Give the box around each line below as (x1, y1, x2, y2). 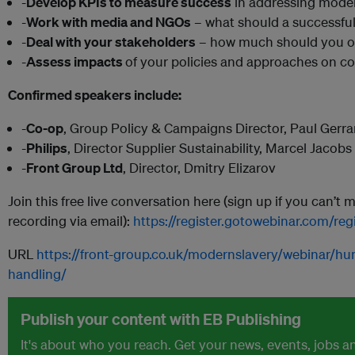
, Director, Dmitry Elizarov (123, 159, 276, 177)
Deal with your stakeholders (26, 33, 196, 51)
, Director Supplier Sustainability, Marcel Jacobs (67, 139, 352, 157)
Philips (26, 139, 67, 157)
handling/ (8, 265, 67, 283)
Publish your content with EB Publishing (21, 309, 301, 330)
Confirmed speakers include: (8, 86, 181, 104)
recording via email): (8, 212, 133, 230)
